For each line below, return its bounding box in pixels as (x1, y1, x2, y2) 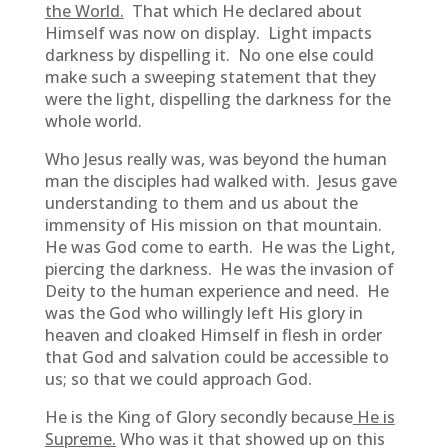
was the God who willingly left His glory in (44, 302, 363, 324)
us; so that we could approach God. (44, 368, 312, 390)
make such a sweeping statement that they (44, 66, 376, 88)
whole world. (44, 110, 142, 132)
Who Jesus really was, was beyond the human (44, 148, 387, 170)
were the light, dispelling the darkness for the (44, 88, 391, 110)
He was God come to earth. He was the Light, (44, 236, 395, 258)
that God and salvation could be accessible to (44, 346, 389, 368)
